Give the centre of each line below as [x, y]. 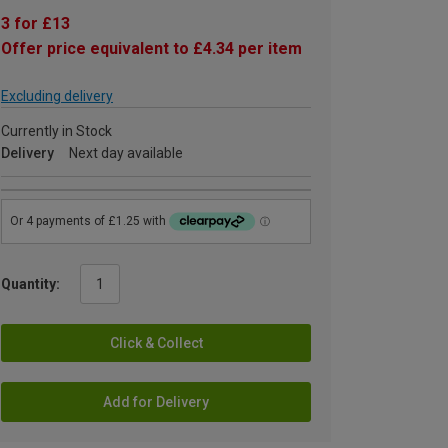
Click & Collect [156, 342]
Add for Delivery [156, 401]
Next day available [126, 153]
